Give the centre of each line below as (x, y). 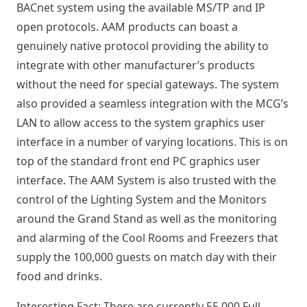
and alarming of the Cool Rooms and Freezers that (147, 238)
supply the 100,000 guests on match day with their (147, 257)
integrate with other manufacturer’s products (136, 65)
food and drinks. (59, 277)
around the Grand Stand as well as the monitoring (147, 219)
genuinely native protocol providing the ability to (143, 46)
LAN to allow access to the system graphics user (141, 123)
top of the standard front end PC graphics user (138, 161)
